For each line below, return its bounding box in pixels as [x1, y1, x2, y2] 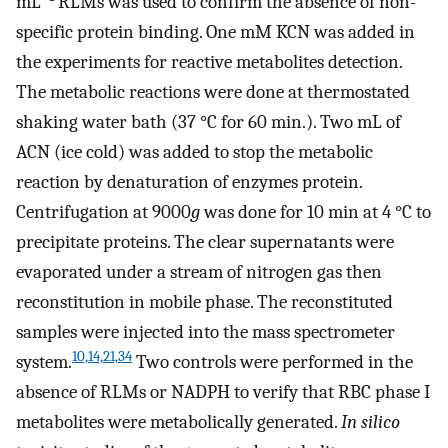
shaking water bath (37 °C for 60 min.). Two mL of [16, 111, 401, 134]
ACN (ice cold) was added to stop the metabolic [16, 141, 373, 164]
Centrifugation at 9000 [16, 201, 191, 224]
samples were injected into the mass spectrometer [16, 321, 395, 344]
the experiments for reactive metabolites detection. [16, 51, 402, 74]
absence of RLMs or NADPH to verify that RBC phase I [16, 381, 431, 404]
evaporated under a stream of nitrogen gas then [16, 261, 382, 284]
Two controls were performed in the [132, 351, 413, 374]
